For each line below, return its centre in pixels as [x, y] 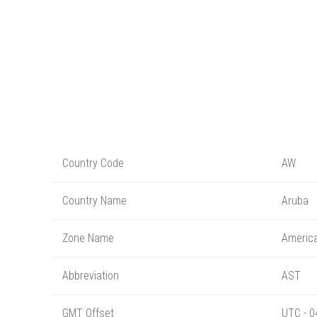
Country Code [93, 163]
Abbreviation [91, 275]
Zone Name [88, 238]
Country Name [94, 200]
